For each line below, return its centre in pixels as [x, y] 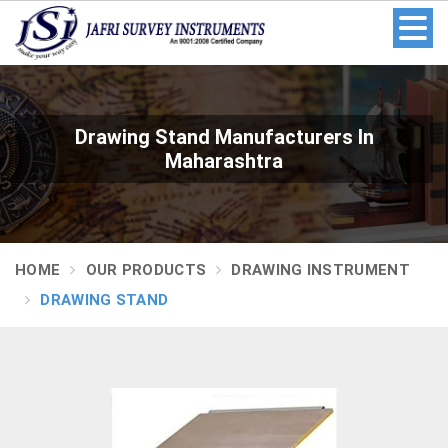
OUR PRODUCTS [146, 269]
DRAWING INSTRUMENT [320, 269]
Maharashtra [224, 160]
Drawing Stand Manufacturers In [224, 136]
